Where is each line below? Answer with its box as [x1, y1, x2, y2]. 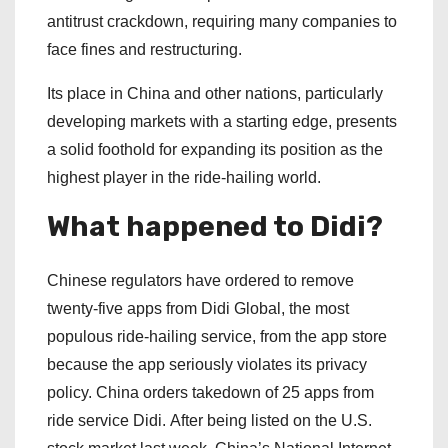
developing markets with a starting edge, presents [47, 113, 397, 131]
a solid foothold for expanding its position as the [47, 141, 383, 159]
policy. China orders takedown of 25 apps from [47, 384, 374, 402]
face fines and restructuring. [47, 41, 242, 59]
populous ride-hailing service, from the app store [47, 328, 387, 346]
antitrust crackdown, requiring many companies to [47, 13, 397, 31]
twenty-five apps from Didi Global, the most [47, 300, 349, 318]
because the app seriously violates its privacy [47, 356, 367, 374]
